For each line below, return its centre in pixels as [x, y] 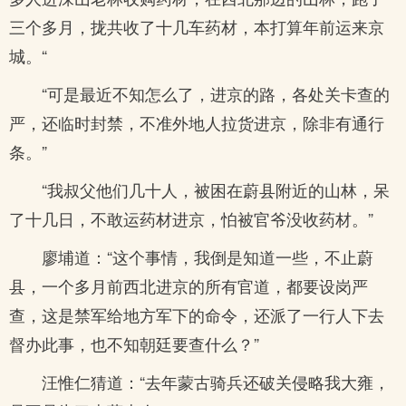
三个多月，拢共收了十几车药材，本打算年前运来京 [197, 26]
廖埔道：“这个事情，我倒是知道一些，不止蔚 [208, 256]
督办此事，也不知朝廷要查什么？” [134, 343]
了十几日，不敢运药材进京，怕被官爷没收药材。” [191, 218]
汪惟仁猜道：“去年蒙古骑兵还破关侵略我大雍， [216, 382]
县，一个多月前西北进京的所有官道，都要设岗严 [188, 285]
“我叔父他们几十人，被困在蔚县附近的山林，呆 [216, 189]
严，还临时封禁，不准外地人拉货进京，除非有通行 [197, 122]
